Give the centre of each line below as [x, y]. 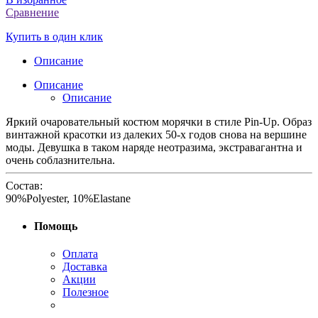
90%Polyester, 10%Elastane [68, 198]
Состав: [24, 185]
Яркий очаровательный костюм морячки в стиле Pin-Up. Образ [159, 121]
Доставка [85, 267]
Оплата [80, 254]
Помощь [56, 226]
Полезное [86, 292]
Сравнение [32, 12]
